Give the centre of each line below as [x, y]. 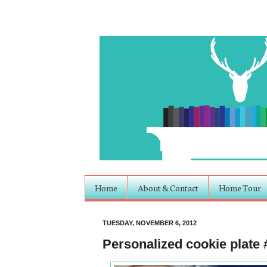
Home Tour [240, 187]
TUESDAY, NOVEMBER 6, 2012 [150, 223]
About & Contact [168, 187]
